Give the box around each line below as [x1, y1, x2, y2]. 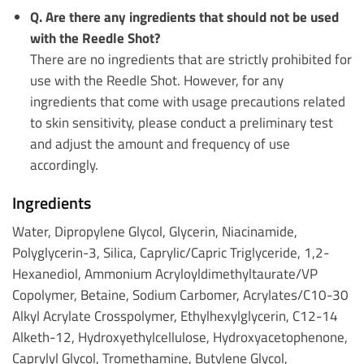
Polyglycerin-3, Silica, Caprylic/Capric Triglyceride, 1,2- [12, 242, 329, 263]
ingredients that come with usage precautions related [29, 90, 345, 111]
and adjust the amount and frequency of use [29, 132, 290, 154]
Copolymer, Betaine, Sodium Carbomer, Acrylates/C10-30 [12, 284, 349, 305]
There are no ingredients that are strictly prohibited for [29, 48, 352, 69]
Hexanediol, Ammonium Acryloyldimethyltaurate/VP [12, 263, 318, 284]
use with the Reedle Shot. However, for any [29, 69, 284, 90]
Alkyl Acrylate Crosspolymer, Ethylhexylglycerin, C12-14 [12, 305, 338, 327]
